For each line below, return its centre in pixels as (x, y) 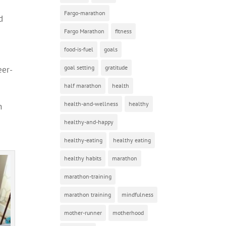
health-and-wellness (91, 103)
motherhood (128, 212)
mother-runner (83, 212)
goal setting (79, 67)
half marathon (83, 85)
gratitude (117, 67)
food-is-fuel (79, 49)
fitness (124, 31)
